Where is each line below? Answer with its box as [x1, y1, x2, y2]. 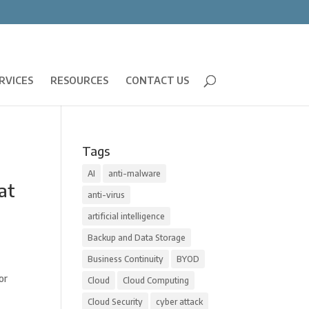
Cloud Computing [123, 275, 190, 286]
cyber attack [156, 297, 203, 307]
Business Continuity [88, 254, 164, 264]
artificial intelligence [88, 211, 166, 221]
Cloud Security [88, 297, 143, 307]
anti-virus [88, 190, 126, 200]
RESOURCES [50, 74, 108, 86]
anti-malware [108, 168, 161, 179]
